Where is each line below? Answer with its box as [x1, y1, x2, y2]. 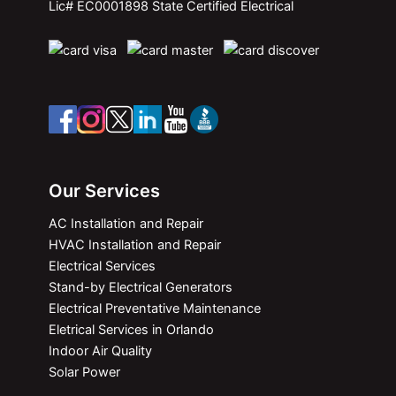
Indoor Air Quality [49, 342, 152, 359]
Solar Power [49, 363, 120, 380]
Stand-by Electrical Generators [49, 278, 232, 295]
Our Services [49, 179, 160, 202]
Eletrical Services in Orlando [49, 321, 214, 338]
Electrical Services [49, 257, 156, 274]
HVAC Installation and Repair [49, 236, 221, 253]
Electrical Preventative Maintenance [49, 300, 261, 316]
